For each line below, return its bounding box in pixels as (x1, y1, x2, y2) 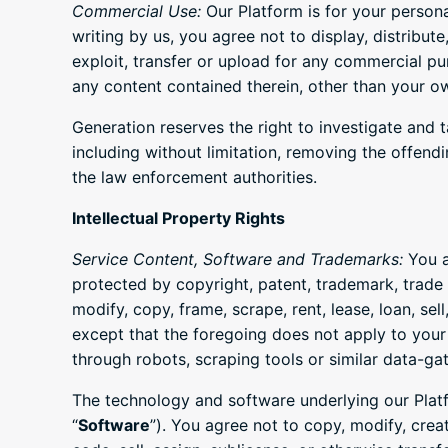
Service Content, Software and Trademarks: (72, 249, 403, 270)
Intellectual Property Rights (72, 208, 285, 229)
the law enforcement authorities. (72, 167, 317, 188)
